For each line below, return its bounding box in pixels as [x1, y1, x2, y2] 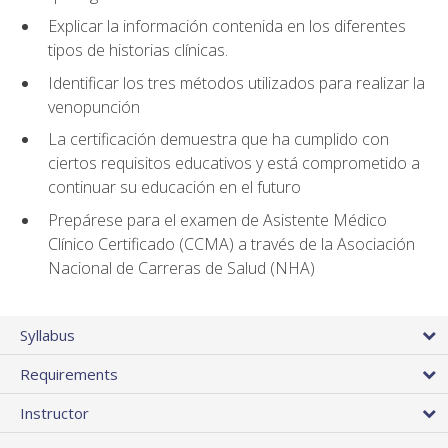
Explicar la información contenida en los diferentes [48, 15, 406, 38]
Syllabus [20, 325, 75, 346]
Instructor [20, 403, 89, 424]
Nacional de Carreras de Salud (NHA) [48, 256, 315, 279]
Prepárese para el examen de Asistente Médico [48, 208, 387, 231]
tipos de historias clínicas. [48, 39, 228, 62]
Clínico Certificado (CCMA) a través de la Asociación [48, 232, 415, 255]
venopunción [48, 95, 140, 118]
